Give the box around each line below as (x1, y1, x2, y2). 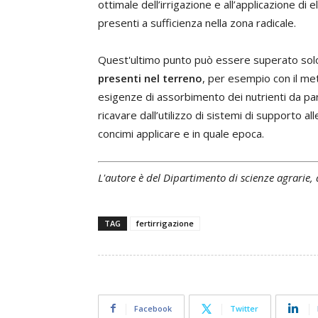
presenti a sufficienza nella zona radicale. (98, 16, 296, 30)
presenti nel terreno (98, 71, 202, 85)
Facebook (134, 302, 172, 314)
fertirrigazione (136, 217, 194, 229)
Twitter (230, 302, 258, 314)
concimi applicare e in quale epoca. (98, 126, 264, 141)
